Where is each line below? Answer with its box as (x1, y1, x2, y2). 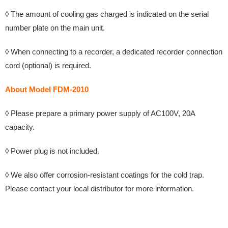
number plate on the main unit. (5, 23, 105, 33)
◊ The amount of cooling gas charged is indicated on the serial (5, 10, 209, 19)
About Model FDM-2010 (5, 85, 89, 94)
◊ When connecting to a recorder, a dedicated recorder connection (5, 47, 222, 56)
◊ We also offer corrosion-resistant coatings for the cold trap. (5, 170, 204, 180)
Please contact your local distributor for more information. (5, 184, 194, 193)
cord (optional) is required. (5, 61, 91, 70)
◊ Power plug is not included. (5, 147, 99, 156)
